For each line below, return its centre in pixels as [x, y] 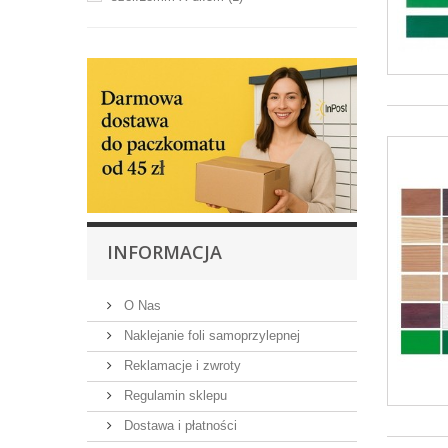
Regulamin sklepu [173, 396]
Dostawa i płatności [178, 426]
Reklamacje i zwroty [180, 366]
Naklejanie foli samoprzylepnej [210, 336]
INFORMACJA [164, 252]
